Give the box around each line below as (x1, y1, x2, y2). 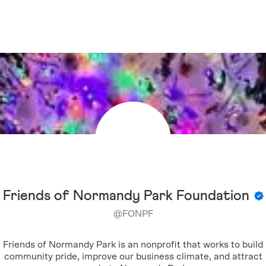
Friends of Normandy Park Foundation (2, 189, 249, 203)
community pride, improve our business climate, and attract (4, 252, 262, 261)
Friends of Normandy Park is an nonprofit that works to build (3, 240, 263, 249)
